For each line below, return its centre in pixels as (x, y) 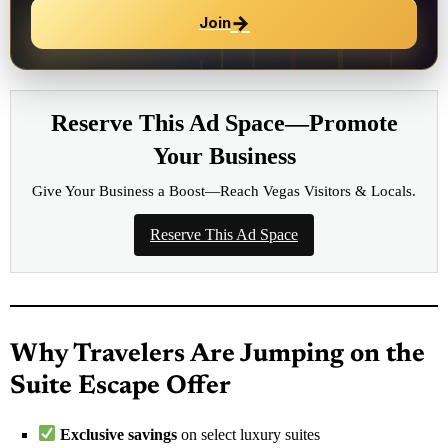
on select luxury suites (249, 434)
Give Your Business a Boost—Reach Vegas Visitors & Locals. (224, 190)
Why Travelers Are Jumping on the (217, 354)
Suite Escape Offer (120, 386)
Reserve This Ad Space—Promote (224, 122)
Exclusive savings (119, 434)
